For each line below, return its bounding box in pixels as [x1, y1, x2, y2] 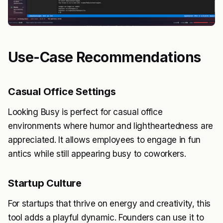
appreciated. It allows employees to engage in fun [8, 134, 201, 145]
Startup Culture [8, 177, 82, 189]
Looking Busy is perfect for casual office [8, 107, 163, 117]
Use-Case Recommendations [8, 48, 201, 66]
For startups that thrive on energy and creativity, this [8, 198, 211, 209]
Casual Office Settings [8, 85, 116, 98]
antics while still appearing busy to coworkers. [8, 148, 186, 159]
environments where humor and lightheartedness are [8, 120, 213, 131]
